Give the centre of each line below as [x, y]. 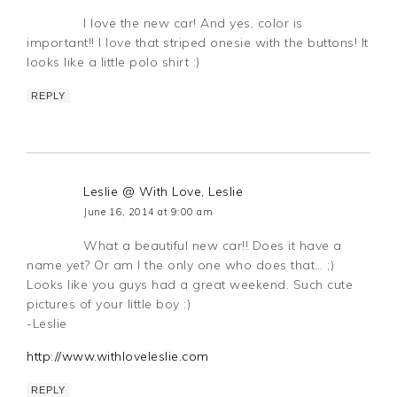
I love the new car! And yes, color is [193, 23]
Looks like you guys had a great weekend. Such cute [190, 285]
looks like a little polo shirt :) [113, 62]
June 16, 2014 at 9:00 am [148, 212]
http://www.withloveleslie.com [118, 357]
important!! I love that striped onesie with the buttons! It [198, 43]
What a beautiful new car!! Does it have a [213, 246]
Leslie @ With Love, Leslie [163, 192]
